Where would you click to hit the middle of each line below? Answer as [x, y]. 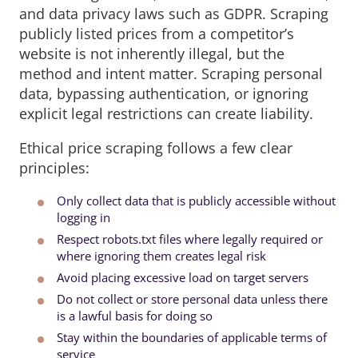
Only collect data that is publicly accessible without [196, 200]
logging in [83, 217]
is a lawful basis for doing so [134, 315]
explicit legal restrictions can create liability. [166, 113]
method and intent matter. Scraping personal [171, 73]
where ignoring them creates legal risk [161, 255]
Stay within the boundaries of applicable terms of [191, 337]
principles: [54, 167]
